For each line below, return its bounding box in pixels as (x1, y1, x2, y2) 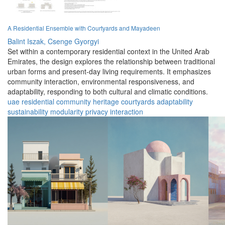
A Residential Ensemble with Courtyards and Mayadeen (8, 24, 160, 33)
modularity (50, 106, 83, 117)
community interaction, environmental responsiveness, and (8, 76, 194, 87)
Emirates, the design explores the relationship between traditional (8, 56, 215, 67)
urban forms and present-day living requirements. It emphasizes (8, 66, 211, 77)
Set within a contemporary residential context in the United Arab (8, 46, 209, 57)
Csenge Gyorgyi (48, 36, 99, 47)
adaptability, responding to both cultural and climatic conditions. (8, 86, 208, 97)
